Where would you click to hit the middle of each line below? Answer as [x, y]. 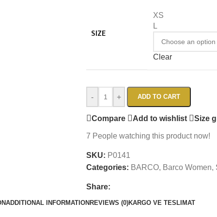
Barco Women [187, 167]
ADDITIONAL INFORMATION [48, 203]
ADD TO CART [159, 97]
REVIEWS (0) [109, 203]
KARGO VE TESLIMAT [162, 203]
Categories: [107, 167]
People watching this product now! [151, 136]
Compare [108, 118]
